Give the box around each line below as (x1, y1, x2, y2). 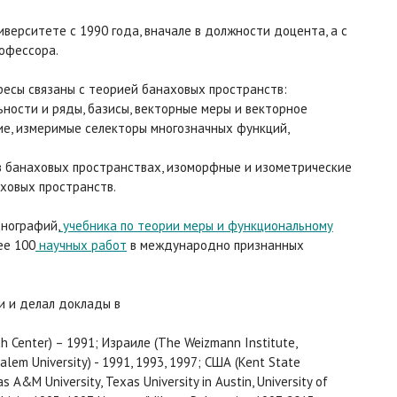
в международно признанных (127, 237, 304, 253)
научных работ (35, 237, 127, 253)
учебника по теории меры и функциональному (59, 217, 333, 234)
